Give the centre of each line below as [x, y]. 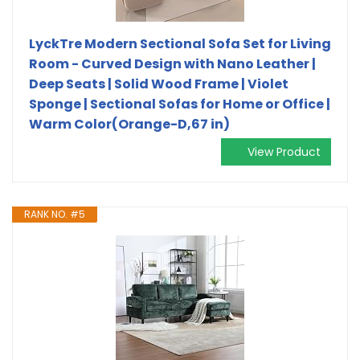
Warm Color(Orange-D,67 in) [129, 124]
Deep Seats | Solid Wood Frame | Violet [159, 84]
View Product [284, 151]
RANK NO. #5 [55, 214]
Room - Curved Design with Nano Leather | [172, 63]
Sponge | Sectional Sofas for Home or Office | [180, 104]
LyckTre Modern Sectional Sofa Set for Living [180, 43]
